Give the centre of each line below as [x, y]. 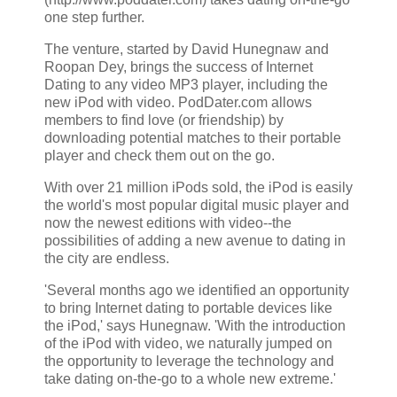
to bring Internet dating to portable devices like [188, 307]
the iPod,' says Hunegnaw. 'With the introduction [195, 325]
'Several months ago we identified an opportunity [197, 290]
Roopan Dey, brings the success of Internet [179, 67]
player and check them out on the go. [160, 156]
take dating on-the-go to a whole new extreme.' [190, 378]
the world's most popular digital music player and [197, 206]
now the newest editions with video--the [168, 223]
